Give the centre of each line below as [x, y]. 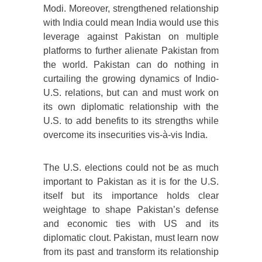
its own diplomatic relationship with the [131, 107]
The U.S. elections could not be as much [131, 168]
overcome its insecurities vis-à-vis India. [125, 135]
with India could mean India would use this [131, 23]
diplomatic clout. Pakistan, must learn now [131, 238]
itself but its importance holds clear [131, 196]
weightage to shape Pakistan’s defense [131, 210]
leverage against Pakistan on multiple [131, 37]
